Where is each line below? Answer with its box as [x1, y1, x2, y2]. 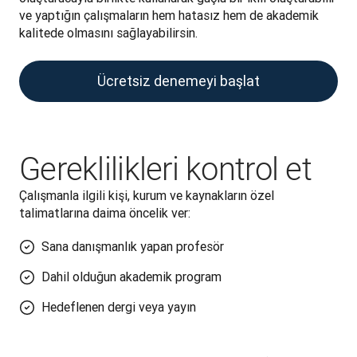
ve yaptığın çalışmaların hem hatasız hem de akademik [19, 7, 319, 23]
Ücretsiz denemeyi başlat [97, 72, 260, 90]
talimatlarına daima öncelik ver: [19, 205, 190, 221]
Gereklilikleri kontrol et [19, 151, 312, 188]
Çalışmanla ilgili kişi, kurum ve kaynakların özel [19, 187, 274, 203]
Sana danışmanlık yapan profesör [41, 238, 224, 254]
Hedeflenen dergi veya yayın [41, 299, 199, 315]
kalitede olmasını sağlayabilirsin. [19, 25, 198, 41]
